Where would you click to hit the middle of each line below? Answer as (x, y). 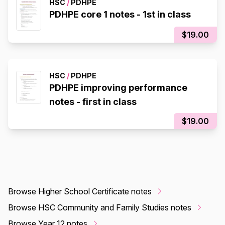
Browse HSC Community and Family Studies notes (100, 207)
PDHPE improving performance (118, 87)
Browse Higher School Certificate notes (80, 191)
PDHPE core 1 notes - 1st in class (120, 14)
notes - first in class (93, 101)
